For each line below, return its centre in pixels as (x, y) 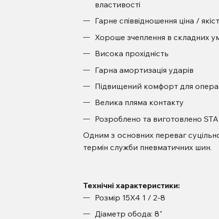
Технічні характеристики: (131, 185)
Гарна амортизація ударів (144, 70)
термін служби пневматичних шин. (147, 147)
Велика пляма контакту (139, 102)
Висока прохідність (131, 54)
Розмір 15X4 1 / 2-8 (130, 197)
